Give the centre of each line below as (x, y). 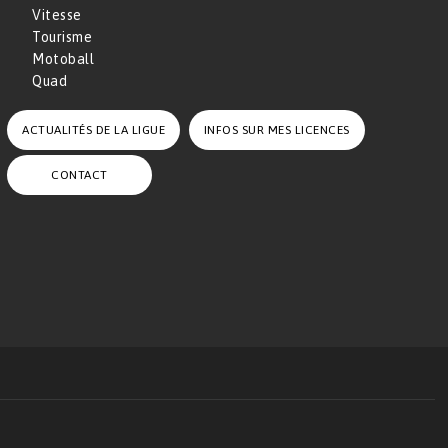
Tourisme (62, 37)
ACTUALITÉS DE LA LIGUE (93, 129)
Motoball (63, 59)
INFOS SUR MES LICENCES (276, 129)
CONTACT (79, 174)
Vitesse (57, 15)
